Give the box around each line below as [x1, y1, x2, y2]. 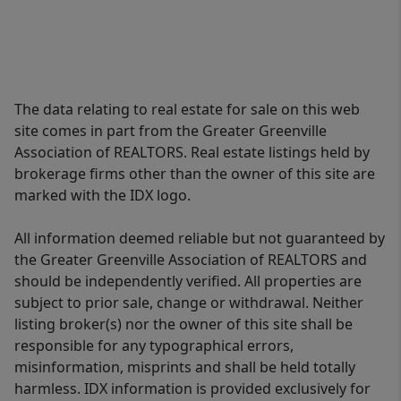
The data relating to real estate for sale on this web [14, 99, 360, 119]
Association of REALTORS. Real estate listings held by [14, 142, 370, 162]
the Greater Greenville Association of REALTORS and [14, 250, 367, 269]
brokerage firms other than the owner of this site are [14, 164, 375, 183]
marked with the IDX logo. [14, 185, 191, 205]
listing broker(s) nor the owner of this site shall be [14, 314, 353, 334]
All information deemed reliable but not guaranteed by [14, 228, 385, 248]
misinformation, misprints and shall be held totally [14, 357, 355, 377]
